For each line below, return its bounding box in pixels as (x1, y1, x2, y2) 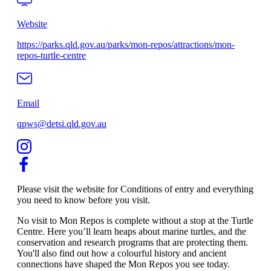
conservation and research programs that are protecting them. (17, 237, 248, 248)
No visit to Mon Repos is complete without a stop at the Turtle (17, 215, 253, 226)
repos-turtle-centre (17, 50, 86, 61)
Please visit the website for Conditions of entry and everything (17, 184, 253, 195)
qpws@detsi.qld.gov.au (17, 119, 106, 129)
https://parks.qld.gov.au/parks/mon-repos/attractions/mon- (17, 39, 235, 50)
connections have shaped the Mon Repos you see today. (17, 259, 230, 270)
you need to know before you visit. (17, 195, 150, 206)
